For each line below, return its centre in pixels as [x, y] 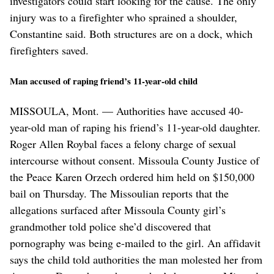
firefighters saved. [49, 50]
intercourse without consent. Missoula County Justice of [135, 160]
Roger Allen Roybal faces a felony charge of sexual [123, 143]
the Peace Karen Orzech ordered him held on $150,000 [132, 176]
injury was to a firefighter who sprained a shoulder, [124, 17]
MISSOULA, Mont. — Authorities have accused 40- [127, 110]
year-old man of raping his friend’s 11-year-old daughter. [135, 127]
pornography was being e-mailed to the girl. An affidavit [135, 243]
